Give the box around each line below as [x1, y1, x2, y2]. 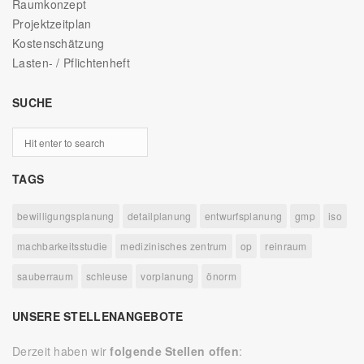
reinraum [265, 239, 307, 253]
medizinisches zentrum [120, 239, 227, 253]
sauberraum [17, 269, 73, 284]
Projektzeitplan [12, 15, 92, 32]
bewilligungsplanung [17, 209, 115, 223]
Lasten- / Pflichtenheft [12, 54, 130, 71]
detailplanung [127, 209, 192, 223]
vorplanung [141, 269, 194, 284]
